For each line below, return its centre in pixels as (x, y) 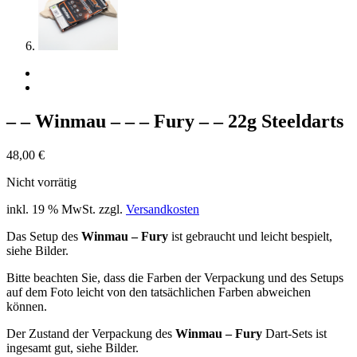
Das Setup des (44, 236)
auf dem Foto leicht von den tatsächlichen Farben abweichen (159, 292)
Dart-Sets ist (296, 333)
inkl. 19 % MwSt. (51, 209)
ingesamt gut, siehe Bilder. (73, 347)
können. (27, 306)
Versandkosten (163, 209)
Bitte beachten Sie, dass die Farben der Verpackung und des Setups (175, 277)
